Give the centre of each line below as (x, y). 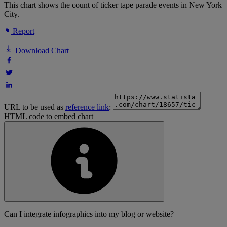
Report (23, 31)
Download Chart (41, 51)
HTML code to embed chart (49, 117)
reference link (87, 107)
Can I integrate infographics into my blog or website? (89, 214)
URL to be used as (35, 107)
